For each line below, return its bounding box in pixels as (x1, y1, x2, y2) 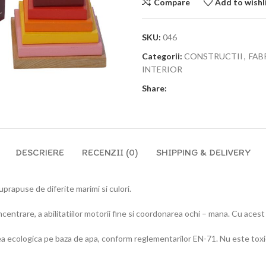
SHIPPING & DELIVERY (156, 147, 251, 159)
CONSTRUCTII (184, 51, 243, 61)
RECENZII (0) (81, 147, 138, 159)
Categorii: (142, 51, 182, 61)
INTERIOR (142, 64, 182, 74)
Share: (142, 83, 167, 93)
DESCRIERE (15, 147, 64, 159)
